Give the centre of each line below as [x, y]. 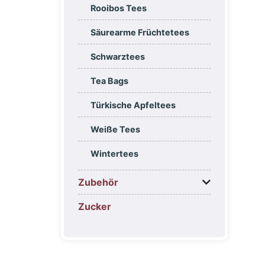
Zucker [95, 207]
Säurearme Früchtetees [140, 33]
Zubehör [98, 182]
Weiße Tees [115, 130]
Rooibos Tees [118, 8]
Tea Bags [109, 81]
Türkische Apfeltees [133, 105]
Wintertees [114, 154]
